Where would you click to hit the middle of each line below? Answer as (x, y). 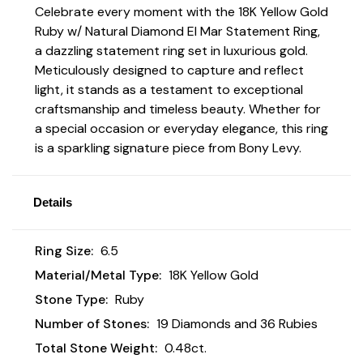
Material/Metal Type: (98, 275)
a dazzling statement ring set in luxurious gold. (171, 50)
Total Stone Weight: (96, 348)
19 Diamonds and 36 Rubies (237, 323)
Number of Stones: (92, 323)
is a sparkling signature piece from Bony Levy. (168, 147)
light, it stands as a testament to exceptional (169, 89)
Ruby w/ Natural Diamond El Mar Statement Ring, (177, 31)
